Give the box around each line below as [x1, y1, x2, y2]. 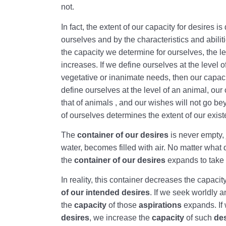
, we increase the [89, 213, 152, 222]
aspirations [139, 201, 182, 210]
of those [106, 201, 139, 210]
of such [184, 213, 214, 222]
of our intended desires [61, 188, 150, 197]
